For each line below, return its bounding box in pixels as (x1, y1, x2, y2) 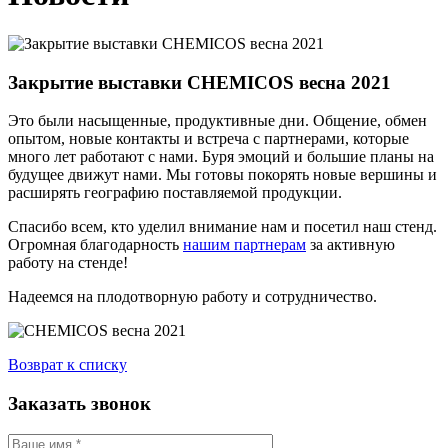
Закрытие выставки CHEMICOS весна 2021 (8, 71, 391, 93)
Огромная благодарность (8, 236, 183, 254)
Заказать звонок (8, 393, 151, 415)
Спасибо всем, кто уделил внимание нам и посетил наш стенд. (8, 218, 437, 236)
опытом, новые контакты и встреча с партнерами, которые (8, 130, 409, 148)
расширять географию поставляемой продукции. (8, 184, 342, 202)
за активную (306, 236, 395, 254)
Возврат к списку (8, 356, 127, 374)
